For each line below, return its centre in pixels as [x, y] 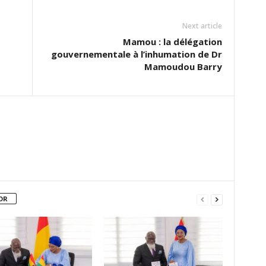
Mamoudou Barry [183, 66]
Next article [202, 26]
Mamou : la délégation [172, 42]
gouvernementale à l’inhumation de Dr [136, 54]
